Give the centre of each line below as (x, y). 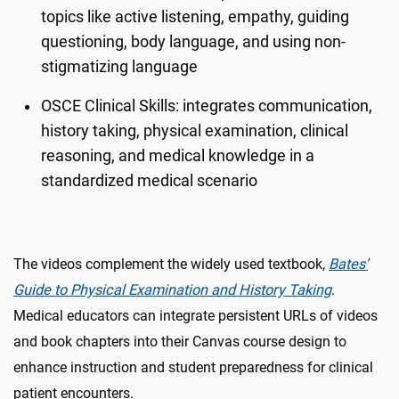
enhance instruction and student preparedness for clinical (193, 367)
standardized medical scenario (150, 181)
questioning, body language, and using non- (194, 42)
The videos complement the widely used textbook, (171, 264)
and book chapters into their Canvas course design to (180, 342)
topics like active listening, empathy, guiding (195, 17)
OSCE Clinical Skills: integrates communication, (207, 106)
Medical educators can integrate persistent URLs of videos (195, 316)
